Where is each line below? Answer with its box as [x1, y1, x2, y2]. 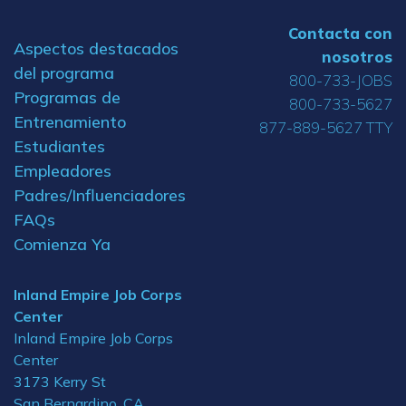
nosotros [322, 46, 392, 66]
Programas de [14, 86, 121, 108]
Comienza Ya [14, 233, 111, 255]
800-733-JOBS [289, 70, 392, 90]
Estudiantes [14, 135, 105, 157]
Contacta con [288, 23, 392, 43]
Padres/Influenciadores [14, 184, 186, 206]
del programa [14, 62, 114, 83]
